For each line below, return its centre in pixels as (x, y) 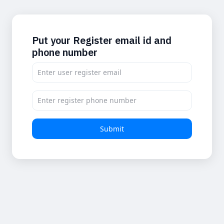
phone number (65, 52)
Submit (112, 129)
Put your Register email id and (102, 40)
